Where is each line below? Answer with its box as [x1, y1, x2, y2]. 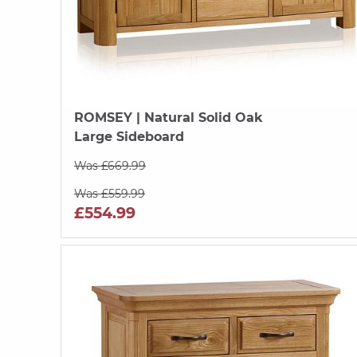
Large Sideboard [74, 128, 184, 144]
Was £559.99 [74, 186, 145, 201]
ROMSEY [74, 109, 132, 125]
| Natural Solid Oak [132, 109, 263, 125]
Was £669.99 [74, 158, 146, 173]
